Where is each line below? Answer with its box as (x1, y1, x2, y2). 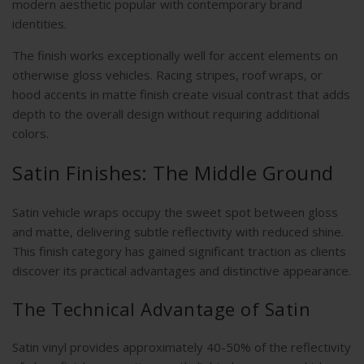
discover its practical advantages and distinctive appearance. (12, 262, 351, 279)
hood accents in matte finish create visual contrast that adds (12, 86, 350, 103)
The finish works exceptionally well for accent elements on (12, 47, 338, 64)
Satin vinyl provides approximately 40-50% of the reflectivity (12, 339, 351, 356)
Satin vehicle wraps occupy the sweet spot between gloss (12, 204, 338, 221)
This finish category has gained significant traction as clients (12, 243, 346, 260)
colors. (12, 125, 49, 142)
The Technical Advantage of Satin (12, 297, 310, 322)
